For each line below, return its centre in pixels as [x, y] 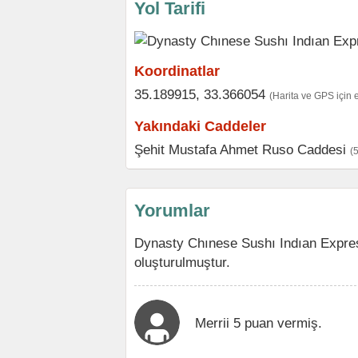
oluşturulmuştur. [182, 262]
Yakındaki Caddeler [200, 126]
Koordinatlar [177, 71]
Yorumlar [172, 211]
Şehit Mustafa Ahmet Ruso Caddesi [240, 149]
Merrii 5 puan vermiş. [259, 323]
